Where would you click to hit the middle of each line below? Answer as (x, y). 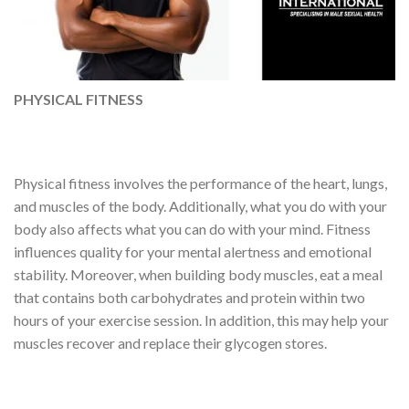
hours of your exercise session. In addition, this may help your (201, 320)
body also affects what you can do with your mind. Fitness (192, 228)
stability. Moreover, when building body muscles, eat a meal (198, 274)
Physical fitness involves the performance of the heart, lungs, (200, 183)
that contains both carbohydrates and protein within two (189, 297)
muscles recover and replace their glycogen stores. (170, 342)
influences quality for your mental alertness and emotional (193, 251)
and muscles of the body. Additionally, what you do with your (200, 205)
